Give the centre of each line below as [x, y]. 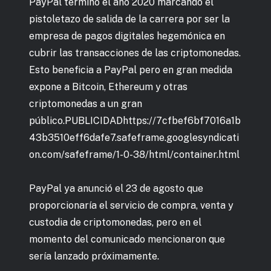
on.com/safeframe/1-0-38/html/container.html [134, 154]
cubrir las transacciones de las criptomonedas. [135, 53]
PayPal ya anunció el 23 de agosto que [116, 188]
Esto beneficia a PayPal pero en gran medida [131, 70]
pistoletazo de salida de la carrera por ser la [129, 19]
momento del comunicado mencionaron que [127, 239]
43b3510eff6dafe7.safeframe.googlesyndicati [134, 137]
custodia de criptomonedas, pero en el [115, 222]
